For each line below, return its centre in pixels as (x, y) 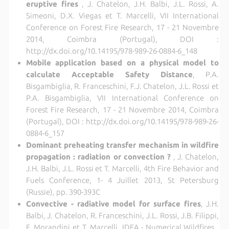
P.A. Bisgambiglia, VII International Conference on (122, 98)
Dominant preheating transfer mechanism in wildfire (122, 145)
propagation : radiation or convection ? (98, 156)
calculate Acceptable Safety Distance (109, 74)
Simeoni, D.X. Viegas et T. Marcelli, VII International (122, 15)
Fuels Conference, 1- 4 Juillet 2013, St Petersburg (122, 180)
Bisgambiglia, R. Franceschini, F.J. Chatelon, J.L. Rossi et (122, 86)
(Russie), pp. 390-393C (63, 192)
